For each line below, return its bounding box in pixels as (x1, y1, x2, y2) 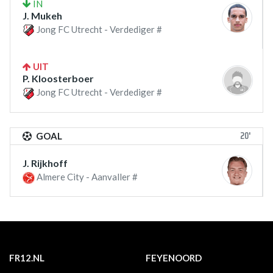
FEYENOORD (146, 252, 202, 263)
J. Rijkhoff (23, 157, 68, 169)
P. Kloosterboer (23, 73, 94, 85)
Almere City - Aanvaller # (35, 171, 138, 182)
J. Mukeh (23, 10, 62, 22)
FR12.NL (9, 252, 44, 263)
